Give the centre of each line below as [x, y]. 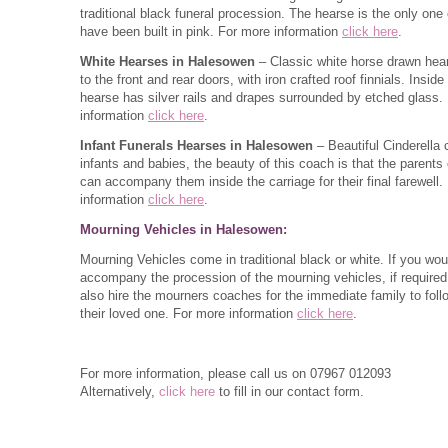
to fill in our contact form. [289, 391]
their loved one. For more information [188, 313]
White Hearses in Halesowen [167, 61]
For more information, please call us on [193, 373]
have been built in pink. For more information [211, 31]
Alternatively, [119, 391]
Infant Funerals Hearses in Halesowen [196, 145]
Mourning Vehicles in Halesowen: [183, 229]
